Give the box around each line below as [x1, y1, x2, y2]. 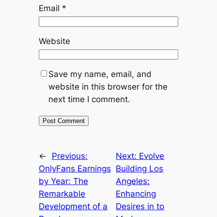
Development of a [38, 201, 108, 212]
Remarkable [38, 189, 85, 199]
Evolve [139, 151, 165, 161]
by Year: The [38, 176, 88, 186]
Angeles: [116, 176, 150, 186]
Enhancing [116, 189, 156, 199]
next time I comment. [48, 94, 130, 105]
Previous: [51, 151, 88, 161]
